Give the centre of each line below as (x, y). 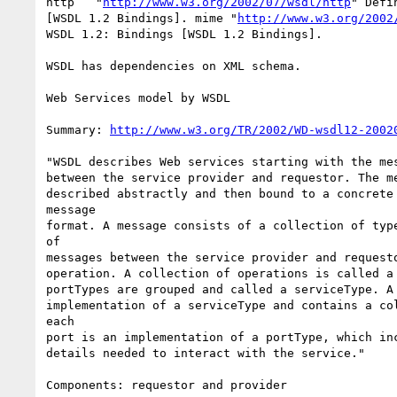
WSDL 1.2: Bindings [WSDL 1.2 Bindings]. (184, 34)
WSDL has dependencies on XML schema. (177, 66)
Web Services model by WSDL (138, 97)
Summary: (78, 129)
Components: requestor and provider (167, 385)
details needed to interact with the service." (206, 353)
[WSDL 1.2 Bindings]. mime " (142, 18)
